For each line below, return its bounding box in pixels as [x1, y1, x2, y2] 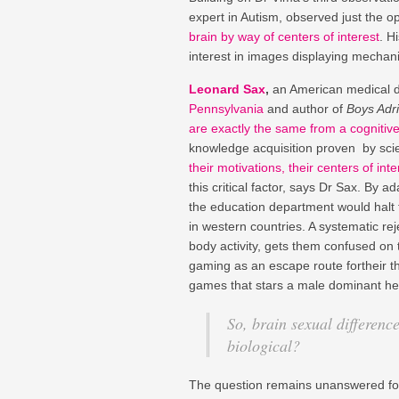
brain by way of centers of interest [189, 28, 379, 44]
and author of [264, 101, 346, 116]
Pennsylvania [189, 101, 264, 116]
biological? [227, 334, 300, 356]
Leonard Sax [189, 81, 265, 96]
